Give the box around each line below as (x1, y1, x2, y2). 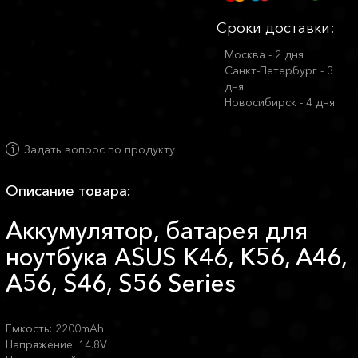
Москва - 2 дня (225, 47, 304, 62)
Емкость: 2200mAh (6, 321, 104, 336)
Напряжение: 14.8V (6, 337, 107, 352)
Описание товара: (6, 182, 131, 201)
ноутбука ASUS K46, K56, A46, (6, 242, 347, 272)
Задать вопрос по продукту (24, 141, 175, 157)
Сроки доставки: (217, 19, 335, 38)
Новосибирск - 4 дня (225, 95, 335, 110)
